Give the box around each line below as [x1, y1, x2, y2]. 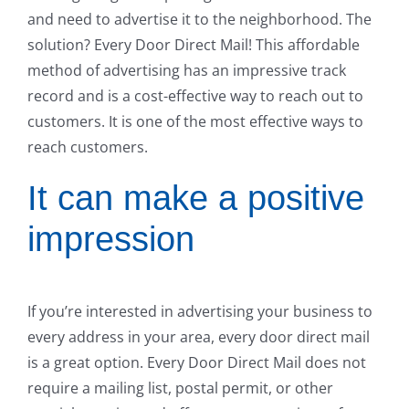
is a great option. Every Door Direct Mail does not [27, 351, 366, 372]
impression [27, 220, 194, 259]
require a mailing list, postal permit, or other [27, 377, 333, 398]
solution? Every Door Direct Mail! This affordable [27, 35, 360, 56]
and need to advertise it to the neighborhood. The [27, 9, 372, 30]
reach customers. [27, 137, 148, 158]
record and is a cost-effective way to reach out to [27, 86, 363, 107]
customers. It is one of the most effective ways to [27, 111, 363, 132]
